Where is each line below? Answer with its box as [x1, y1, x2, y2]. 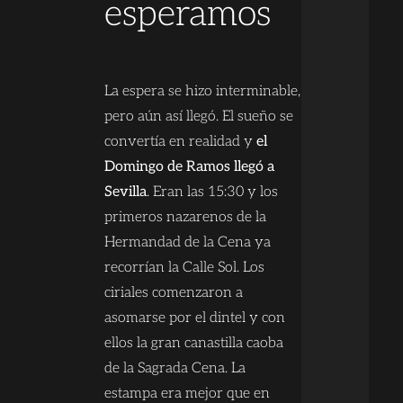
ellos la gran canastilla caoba [103, 335, 283, 352]
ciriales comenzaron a [103, 284, 243, 301]
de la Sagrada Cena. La [103, 360, 246, 377]
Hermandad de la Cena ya [103, 234, 271, 251]
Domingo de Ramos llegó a [103, 158, 274, 175]
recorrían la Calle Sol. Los [103, 259, 264, 276]
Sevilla [103, 184, 147, 201]
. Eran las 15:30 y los [146, 184, 278, 201]
